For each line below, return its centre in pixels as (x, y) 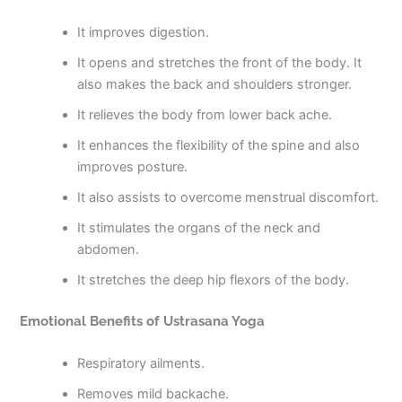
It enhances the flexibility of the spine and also (219, 145)
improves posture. (133, 167)
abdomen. (109, 249)
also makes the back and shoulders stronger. (215, 84)
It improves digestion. (144, 32)
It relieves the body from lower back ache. (205, 115)
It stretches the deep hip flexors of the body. (214, 280)
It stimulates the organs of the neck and (199, 228)
